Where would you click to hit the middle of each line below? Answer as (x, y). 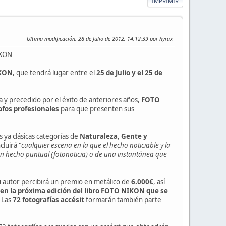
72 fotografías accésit (48, 200)
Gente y (134, 136)
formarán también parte (123, 200)
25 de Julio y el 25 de (129, 72)
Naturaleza (99, 136)
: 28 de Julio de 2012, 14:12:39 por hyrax (124, 38)
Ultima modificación (51, 38)
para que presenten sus (97, 109)
